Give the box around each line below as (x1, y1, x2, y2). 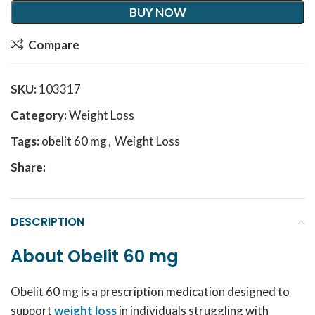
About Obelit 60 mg (11, 245, 183, 268)
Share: (11, 160, 46, 174)
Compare (27, 37, 79, 52)
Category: (11, 108, 67, 122)
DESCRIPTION (11, 214, 84, 230)
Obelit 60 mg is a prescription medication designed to (11, 284, 290, 299)
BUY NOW (129, 5, 186, 20)
